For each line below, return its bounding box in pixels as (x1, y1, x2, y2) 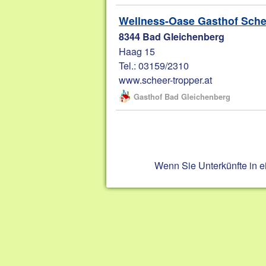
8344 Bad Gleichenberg (119, 29, 225, 43)
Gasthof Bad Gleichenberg (134, 90, 231, 102)
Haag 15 (119, 43, 156, 58)
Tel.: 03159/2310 (119, 58, 189, 72)
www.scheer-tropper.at (119, 72, 213, 87)
